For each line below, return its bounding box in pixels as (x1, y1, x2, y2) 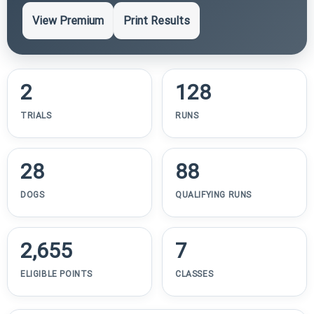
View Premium (32, 13, 104, 27)
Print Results (123, 13, 190, 27)
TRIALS (20, 110, 52, 121)
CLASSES (175, 268, 214, 279)
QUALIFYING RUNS (175, 189, 252, 200)
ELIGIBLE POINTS (20, 268, 93, 279)
